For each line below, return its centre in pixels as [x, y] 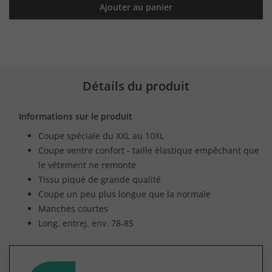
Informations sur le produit [76, 116]
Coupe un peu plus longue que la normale [124, 194]
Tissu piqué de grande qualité [100, 179]
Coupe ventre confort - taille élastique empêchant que [149, 150]
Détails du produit [136, 86]
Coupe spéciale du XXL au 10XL [101, 135]
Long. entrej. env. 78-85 [86, 223]
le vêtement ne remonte [87, 165]
